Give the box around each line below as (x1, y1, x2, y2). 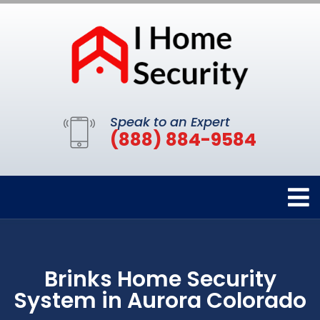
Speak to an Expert (110, 112, 230, 131)
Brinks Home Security (44, 264, 276, 294)
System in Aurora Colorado (14, 285, 306, 316)
